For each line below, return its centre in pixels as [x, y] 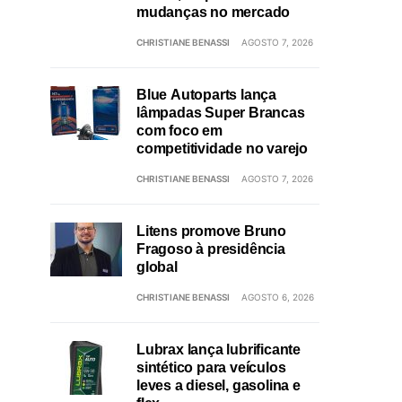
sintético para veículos [211, 368]
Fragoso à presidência [211, 249]
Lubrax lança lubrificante [218, 350]
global [157, 267]
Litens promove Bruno [211, 232]
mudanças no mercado [214, 13]
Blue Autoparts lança [206, 95]
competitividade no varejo [222, 149]
